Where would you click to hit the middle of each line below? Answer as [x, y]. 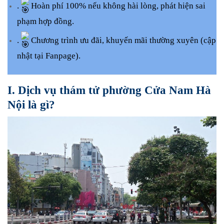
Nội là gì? [31, 104]
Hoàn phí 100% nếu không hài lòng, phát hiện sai [117, 6]
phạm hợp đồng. [45, 21]
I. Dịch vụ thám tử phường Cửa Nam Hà [109, 90]
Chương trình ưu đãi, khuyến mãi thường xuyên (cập [122, 40]
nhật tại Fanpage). [48, 55]
